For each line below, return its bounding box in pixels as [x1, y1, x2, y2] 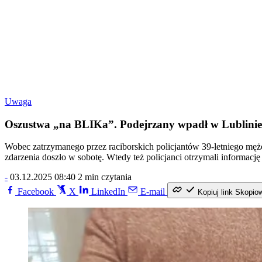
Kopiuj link [198, 188, 233, 197]
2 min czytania [78, 172, 132, 182]
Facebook [18, 187, 54, 197]
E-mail [140, 187, 165, 197]
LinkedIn [91, 187, 125, 197]
